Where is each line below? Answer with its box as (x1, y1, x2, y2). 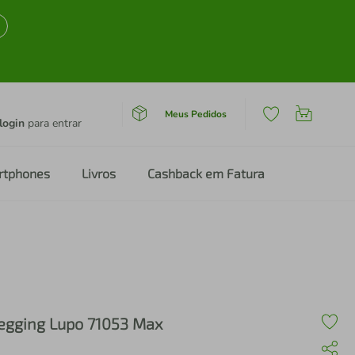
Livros (82, 166, 116, 181)
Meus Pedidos (164, 107, 227, 120)
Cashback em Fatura (147, 166, 265, 181)
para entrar (25, 116, 82, 131)
